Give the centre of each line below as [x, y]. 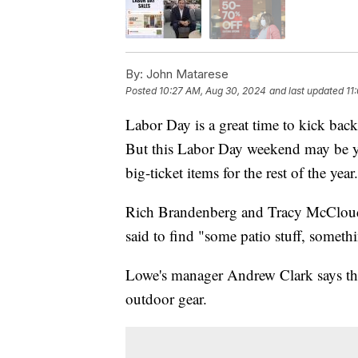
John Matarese [186, 74]
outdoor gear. [166, 298]
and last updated [306, 90]
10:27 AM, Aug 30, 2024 [213, 90]
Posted [142, 90]
